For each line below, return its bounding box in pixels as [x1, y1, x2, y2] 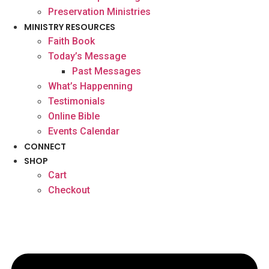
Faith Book [48, 35, 95, 47]
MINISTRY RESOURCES [24, 21, 115, 34]
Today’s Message [48, 50, 126, 62]
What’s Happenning [48, 80, 133, 92]
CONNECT [24, 141, 66, 153]
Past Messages [72, 65, 141, 77]
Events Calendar [48, 125, 119, 138]
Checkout [48, 184, 90, 196]
